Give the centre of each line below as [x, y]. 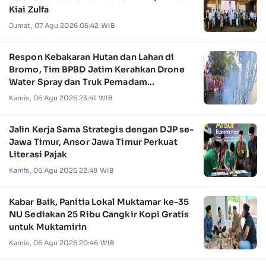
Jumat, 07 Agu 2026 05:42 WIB [62, 26]
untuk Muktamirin [48, 227]
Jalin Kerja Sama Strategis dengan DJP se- [102, 130]
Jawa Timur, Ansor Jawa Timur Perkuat [93, 142]
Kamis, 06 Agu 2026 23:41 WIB [61, 98]
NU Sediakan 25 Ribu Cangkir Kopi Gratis [99, 215]
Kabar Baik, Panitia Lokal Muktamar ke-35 [99, 202]
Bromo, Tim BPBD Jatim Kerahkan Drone [97, 70]
